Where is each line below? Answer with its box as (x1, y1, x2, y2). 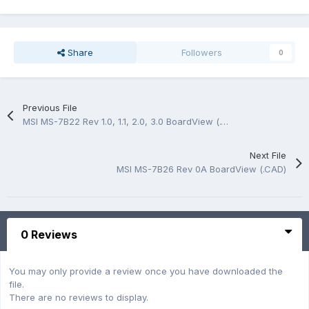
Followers (181, 47, 223, 59)
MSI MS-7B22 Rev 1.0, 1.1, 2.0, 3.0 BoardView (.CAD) (221, 116, 229, 128)
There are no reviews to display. (9, 292, 148, 303)
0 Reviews (21, 228, 77, 242)
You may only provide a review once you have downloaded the (9, 266, 283, 277)
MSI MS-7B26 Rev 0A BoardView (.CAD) (116, 163, 286, 175)
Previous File (23, 102, 78, 114)
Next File (249, 150, 286, 161)
